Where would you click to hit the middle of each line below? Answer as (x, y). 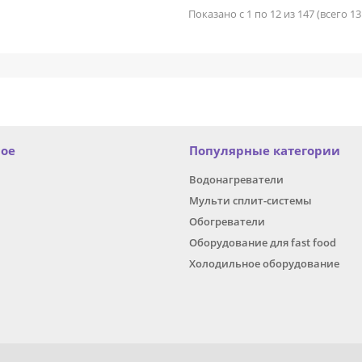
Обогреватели (227, 222)
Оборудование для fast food (263, 243)
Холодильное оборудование (264, 264)
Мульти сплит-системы (250, 201)
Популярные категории (265, 151)
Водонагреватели (236, 180)
